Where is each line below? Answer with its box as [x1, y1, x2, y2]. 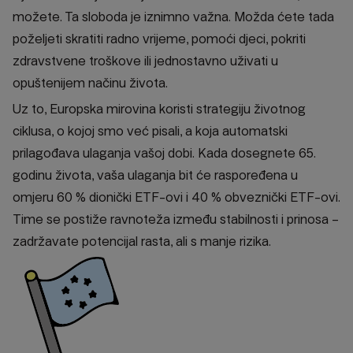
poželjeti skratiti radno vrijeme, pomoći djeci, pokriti [13, 32, 306, 47]
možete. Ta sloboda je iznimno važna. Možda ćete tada [13, 9, 334, 25]
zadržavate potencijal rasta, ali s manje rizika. [13, 234, 274, 250]
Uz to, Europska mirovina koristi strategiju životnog [13, 102, 306, 117]
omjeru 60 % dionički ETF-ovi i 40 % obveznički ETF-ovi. [13, 190, 340, 206]
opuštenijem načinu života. [13, 76, 168, 91]
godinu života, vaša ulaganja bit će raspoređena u [13, 168, 298, 184]
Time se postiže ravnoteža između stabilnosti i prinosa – [13, 212, 339, 228]
